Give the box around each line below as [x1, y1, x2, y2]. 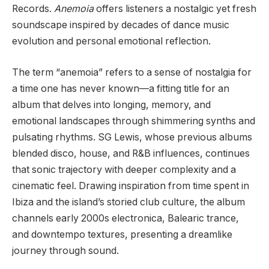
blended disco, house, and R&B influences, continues [12, 147, 250, 159]
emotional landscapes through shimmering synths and [12, 115, 255, 127]
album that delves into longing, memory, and [12, 98, 211, 110]
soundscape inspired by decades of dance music [12, 19, 229, 31]
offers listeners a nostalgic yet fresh [94, 3, 256, 15]
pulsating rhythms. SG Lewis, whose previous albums [12, 131, 252, 143]
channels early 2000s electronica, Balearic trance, [12, 212, 239, 224]
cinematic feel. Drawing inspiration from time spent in [12, 180, 249, 192]
